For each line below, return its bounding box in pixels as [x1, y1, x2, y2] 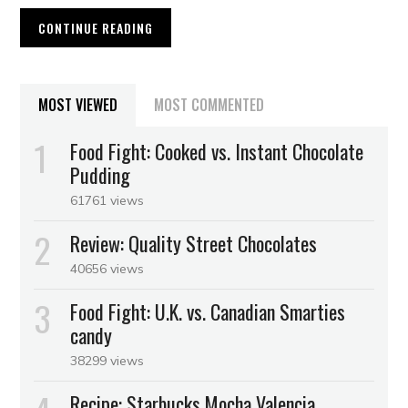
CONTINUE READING [38, 18, 154, 38]
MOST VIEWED [38, 94, 118, 117]
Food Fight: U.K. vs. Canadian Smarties [70, 297, 346, 327]
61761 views [70, 192, 145, 209]
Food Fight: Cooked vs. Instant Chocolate [70, 137, 364, 167]
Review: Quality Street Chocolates [70, 229, 318, 259]
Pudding [70, 160, 131, 190]
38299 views [70, 352, 145, 370]
